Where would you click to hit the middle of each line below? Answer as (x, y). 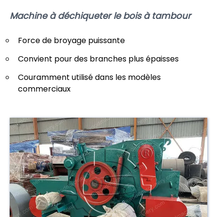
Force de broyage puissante (71, 41)
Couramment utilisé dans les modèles (89, 77)
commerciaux (44, 89)
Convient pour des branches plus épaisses (98, 59)
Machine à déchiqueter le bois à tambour (100, 15)
